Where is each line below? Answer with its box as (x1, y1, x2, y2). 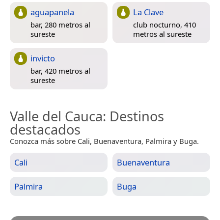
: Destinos (103, 107, 164, 125)
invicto (30, 52, 55, 64)
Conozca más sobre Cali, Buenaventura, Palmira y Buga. (10, 136, 199, 146)
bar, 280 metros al (30, 20, 90, 30)
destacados (10, 120, 81, 138)
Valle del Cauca (10, 107, 103, 125)
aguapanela (30, 6, 74, 18)
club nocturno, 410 (133, 20, 196, 30)
